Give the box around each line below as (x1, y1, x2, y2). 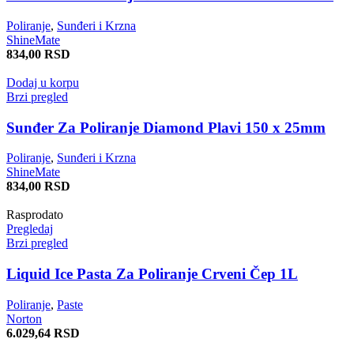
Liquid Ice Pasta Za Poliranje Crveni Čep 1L (6, 265, 298, 282)
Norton (6, 311, 42, 326)
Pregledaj (6, 222, 53, 236)
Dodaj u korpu (6, 75, 79, 89)
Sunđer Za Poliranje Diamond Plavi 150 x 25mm (6, 119, 326, 136)
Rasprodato (6, 208, 63, 222)
